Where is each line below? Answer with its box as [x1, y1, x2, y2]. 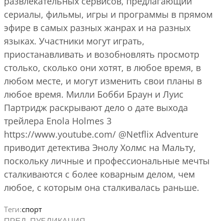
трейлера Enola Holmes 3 [4, 114, 111, 127]
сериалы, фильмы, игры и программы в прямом [4, 8, 213, 20]
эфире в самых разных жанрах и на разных [4, 21, 190, 34]
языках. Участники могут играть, [4, 35, 145, 47]
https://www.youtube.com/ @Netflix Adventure [4, 128, 198, 140]
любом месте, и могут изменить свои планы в [4, 74, 202, 87]
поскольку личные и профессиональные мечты [4, 154, 210, 167]
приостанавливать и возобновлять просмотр [4, 48, 199, 60]
